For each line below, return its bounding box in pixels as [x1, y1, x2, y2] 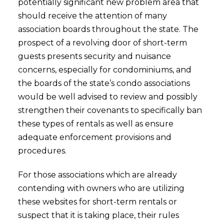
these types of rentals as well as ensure [17, 119, 173, 128]
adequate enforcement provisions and [17, 132, 171, 142]
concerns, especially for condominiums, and [17, 65, 191, 74]
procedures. [17, 146, 66, 155]
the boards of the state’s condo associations [17, 78, 190, 88]
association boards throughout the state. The [17, 24, 198, 34]
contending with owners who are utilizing [17, 183, 184, 193]
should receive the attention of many [17, 11, 167, 20]
